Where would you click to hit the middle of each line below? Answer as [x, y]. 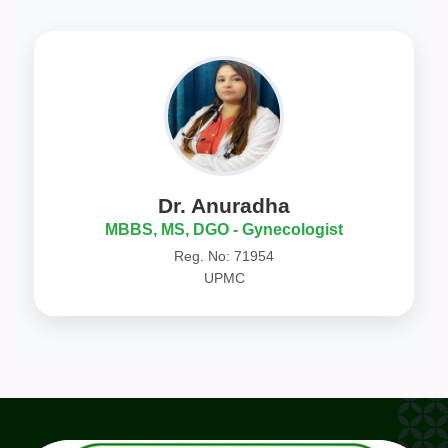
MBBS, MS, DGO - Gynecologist [224, 230]
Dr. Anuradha [224, 206]
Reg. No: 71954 [224, 257]
